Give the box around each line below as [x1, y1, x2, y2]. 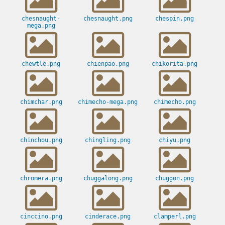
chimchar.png [20, 98, 62, 106]
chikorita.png [152, 60, 197, 68]
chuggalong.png [83, 175, 133, 182]
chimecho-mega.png [78, 98, 138, 106]
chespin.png [155, 15, 194, 23]
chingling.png [85, 137, 131, 144]
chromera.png [20, 175, 62, 182]
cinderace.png [85, 213, 131, 220]
